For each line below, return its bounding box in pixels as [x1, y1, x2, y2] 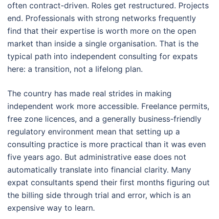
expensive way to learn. [7, 203, 95, 213]
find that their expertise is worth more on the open [7, 26, 196, 36]
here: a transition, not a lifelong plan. [7, 64, 143, 74]
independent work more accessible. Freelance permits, [7, 101, 209, 111]
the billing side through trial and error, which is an [7, 190, 191, 200]
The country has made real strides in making [7, 88, 172, 99]
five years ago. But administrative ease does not [7, 152, 186, 162]
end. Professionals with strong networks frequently [7, 13, 196, 23]
